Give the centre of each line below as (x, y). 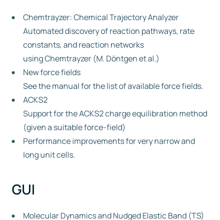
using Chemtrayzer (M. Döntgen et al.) (91, 58)
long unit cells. (49, 155)
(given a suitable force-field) (74, 127)
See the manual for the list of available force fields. (113, 86)
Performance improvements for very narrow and (109, 141)
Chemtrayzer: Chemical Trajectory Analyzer (101, 17)
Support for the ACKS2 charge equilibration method (115, 113)
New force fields (52, 72)
